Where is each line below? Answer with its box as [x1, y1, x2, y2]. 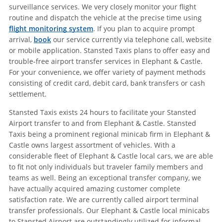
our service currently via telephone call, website [51, 35, 212, 45]
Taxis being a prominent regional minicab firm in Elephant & [8, 129, 210, 139]
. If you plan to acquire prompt [93, 24, 195, 34]
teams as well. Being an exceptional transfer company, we [8, 173, 201, 183]
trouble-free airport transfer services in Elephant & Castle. [8, 56, 203, 66]
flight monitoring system [8, 24, 93, 34]
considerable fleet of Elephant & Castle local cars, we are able [8, 151, 213, 161]
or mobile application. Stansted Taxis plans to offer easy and [8, 46, 210, 55]
